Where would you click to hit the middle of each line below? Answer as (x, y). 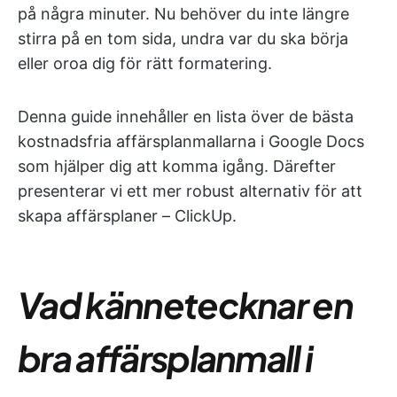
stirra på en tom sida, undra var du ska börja (183, 39)
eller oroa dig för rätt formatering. (145, 63)
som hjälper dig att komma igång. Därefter (177, 166)
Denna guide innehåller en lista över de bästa (186, 117)
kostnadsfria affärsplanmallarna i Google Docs (191, 141)
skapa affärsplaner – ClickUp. (127, 216)
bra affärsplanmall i (165, 358)
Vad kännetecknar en (186, 304)
